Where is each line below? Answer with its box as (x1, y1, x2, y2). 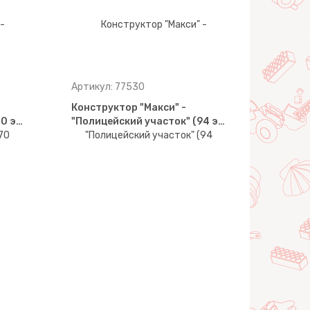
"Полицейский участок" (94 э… (71, 116, 226, 127)
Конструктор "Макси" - (71, 102, 187, 113)
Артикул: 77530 (71, 81, 145, 93)
